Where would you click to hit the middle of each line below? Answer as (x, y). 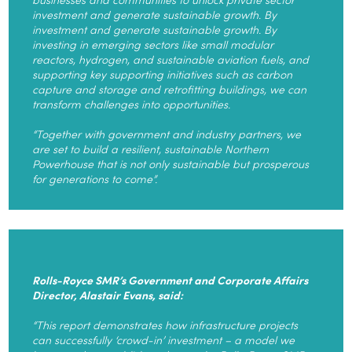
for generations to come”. (95, 178)
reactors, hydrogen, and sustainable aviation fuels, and (171, 59)
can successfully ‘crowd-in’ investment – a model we (164, 339)
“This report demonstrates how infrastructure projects (165, 324)
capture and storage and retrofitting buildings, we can (170, 88)
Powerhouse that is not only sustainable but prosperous (171, 163)
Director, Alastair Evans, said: (108, 294)
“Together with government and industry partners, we (167, 133)
